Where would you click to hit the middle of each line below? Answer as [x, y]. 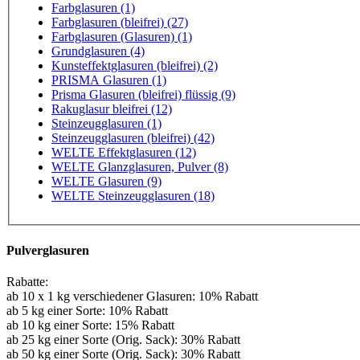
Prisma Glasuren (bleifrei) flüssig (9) [143, 95]
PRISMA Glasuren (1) [109, 80]
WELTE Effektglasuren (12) [124, 153]
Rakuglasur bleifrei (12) [142, 109]
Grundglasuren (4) [98, 51]
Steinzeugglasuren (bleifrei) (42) [133, 138]
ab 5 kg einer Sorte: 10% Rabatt [87, 310]
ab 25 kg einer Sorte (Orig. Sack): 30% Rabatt [123, 339]
